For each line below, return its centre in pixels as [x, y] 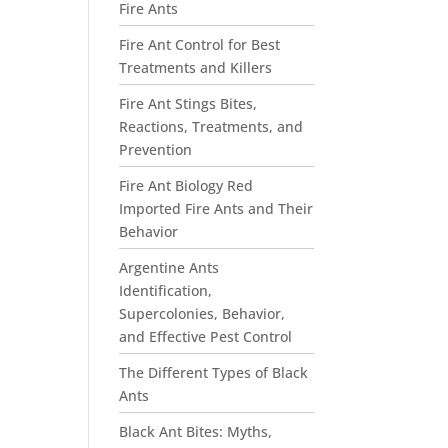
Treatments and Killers [196, 67]
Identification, [166, 290]
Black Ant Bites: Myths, [196, 431]
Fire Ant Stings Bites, [188, 103]
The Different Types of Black [214, 372]
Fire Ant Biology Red [186, 185]
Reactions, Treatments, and [211, 126]
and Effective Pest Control [206, 336]
